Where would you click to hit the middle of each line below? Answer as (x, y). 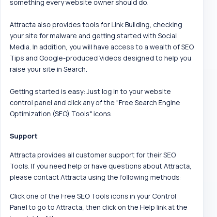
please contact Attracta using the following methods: (96, 177)
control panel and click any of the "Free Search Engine (95, 102)
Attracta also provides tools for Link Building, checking (96, 24)
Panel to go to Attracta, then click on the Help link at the (99, 207)
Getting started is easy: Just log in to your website (90, 91)
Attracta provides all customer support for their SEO (93, 155)
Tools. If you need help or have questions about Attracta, (101, 166)
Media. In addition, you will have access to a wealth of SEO (102, 46)
